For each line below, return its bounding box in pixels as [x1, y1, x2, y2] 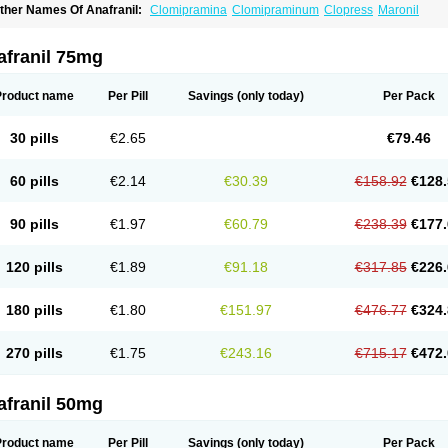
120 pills [5, 259, 63, 275]
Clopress [324, 3, 373, 17]
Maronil [378, 3, 419, 17]
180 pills [5, 302, 63, 318]
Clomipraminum [232, 3, 319, 17]
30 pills [9, 130, 59, 146]
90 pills [9, 216, 59, 232]
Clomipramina [150, 3, 227, 17]
